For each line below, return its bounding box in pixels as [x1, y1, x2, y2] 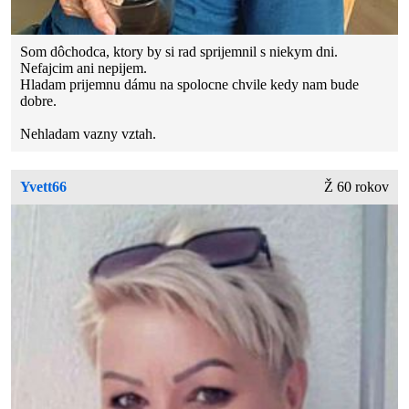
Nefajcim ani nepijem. [20, 59, 148, 76]
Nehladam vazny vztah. [20, 125, 157, 142]
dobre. [20, 92, 58, 109]
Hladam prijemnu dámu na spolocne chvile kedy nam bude [20, 76, 360, 92]
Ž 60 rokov [323, 178, 389, 194]
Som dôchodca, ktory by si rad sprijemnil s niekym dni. [20, 43, 339, 59]
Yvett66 [20, 178, 68, 194]
